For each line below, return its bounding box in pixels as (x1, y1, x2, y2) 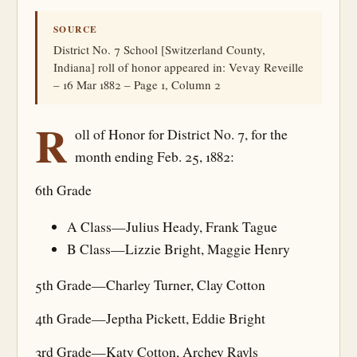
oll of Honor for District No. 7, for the (75, 125, 288, 143)
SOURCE (53, 22, 98, 36)
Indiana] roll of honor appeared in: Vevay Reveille (53, 59, 304, 75)
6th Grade (35, 181, 92, 199)
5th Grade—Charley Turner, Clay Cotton (35, 276, 265, 294)
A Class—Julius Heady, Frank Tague (67, 217, 277, 236)
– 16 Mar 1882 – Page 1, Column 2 (53, 76, 221, 92)
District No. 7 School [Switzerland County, (53, 41, 265, 57)
